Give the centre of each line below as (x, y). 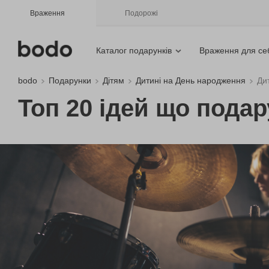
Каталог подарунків (134, 50)
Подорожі (141, 13)
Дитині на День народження (191, 80)
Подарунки (70, 80)
